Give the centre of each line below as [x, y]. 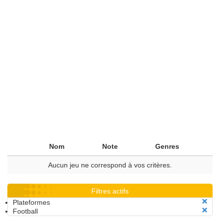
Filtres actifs [110, 191]
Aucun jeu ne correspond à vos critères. [110, 165]
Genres [167, 146]
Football [25, 211]
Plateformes [31, 202]
